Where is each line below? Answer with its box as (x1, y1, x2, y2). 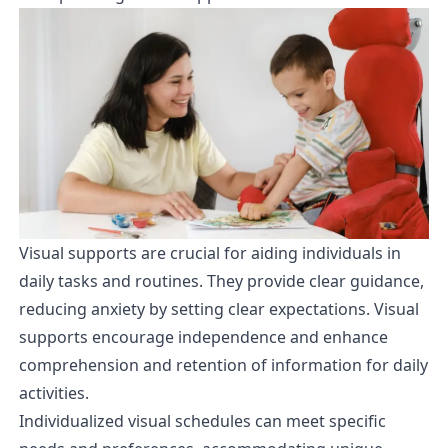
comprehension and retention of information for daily (18, 353, 428, 376)
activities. (18, 381, 89, 404)
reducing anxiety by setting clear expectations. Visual (18, 297, 419, 320)
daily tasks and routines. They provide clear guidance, (18, 269, 424, 292)
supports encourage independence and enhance (18, 325, 388, 348)
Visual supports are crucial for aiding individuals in (18, 241, 401, 264)
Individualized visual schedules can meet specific (18, 409, 386, 432)
